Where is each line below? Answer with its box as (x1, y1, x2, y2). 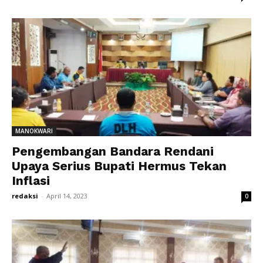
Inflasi (12, 173, 50, 188)
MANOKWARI (15, 127, 53, 136)
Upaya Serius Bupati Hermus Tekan (12, 159, 227, 174)
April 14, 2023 (46, 191, 87, 201)
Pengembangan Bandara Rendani (12, 144, 214, 159)
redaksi (12, 191, 38, 201)
